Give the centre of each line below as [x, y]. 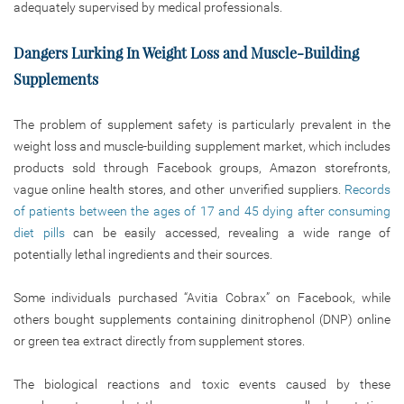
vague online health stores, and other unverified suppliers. [179, 189]
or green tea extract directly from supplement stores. [159, 340]
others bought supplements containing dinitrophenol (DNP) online [202, 319]
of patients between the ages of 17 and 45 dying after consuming [202, 211]
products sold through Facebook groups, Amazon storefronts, [202, 167]
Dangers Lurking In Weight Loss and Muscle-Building [186, 52]
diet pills [39, 232]
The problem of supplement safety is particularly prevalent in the [202, 124]
